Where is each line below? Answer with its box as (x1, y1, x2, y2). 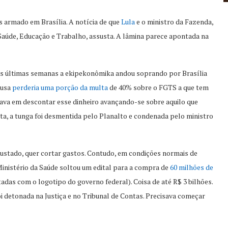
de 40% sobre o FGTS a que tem (108, 82, 209, 92)
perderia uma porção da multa (12, 82, 108, 92)
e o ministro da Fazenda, (135, 17, 213, 26)
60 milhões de (170, 162, 213, 172)
